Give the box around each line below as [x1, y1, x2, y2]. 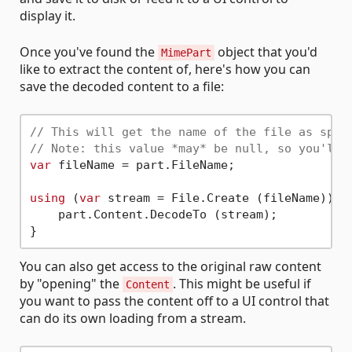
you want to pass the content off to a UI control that [20, 292, 329, 310]
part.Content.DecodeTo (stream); [29, 207, 277, 222]
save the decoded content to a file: [20, 78, 224, 96]
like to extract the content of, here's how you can [20, 60, 310, 79]
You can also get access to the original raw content [20, 258, 321, 276]
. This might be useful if [173, 275, 311, 293]
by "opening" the [20, 275, 123, 293]
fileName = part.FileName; [50, 157, 235, 172]
